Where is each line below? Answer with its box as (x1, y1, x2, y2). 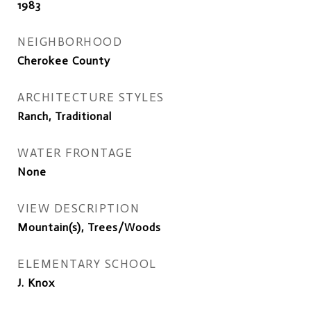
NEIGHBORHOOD (17, 35, 122, 49)
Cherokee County (17, 54, 110, 67)
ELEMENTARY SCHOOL (17, 257, 157, 271)
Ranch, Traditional (17, 110, 112, 123)
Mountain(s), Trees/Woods (17, 221, 161, 234)
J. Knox (17, 276, 55, 289)
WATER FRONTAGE (17, 146, 133, 160)
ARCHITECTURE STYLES (17, 90, 165, 104)
